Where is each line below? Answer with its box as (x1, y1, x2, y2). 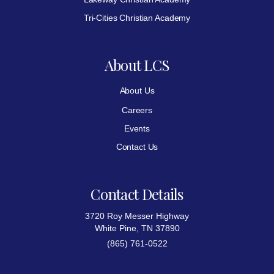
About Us (119, 85, 155, 95)
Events (124, 123, 150, 133)
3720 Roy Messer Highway (85, 210, 189, 221)
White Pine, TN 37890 (94, 223, 180, 233)
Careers (121, 105, 153, 115)
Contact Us (116, 141, 158, 152)
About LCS (104, 54, 170, 75)
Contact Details (91, 183, 183, 204)
